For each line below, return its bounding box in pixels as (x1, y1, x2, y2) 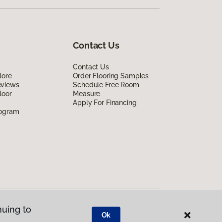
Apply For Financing (73, 98, 137, 107)
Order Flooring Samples (73, 71, 149, 80)
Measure (73, 89, 101, 98)
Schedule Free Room (73, 80, 139, 89)
